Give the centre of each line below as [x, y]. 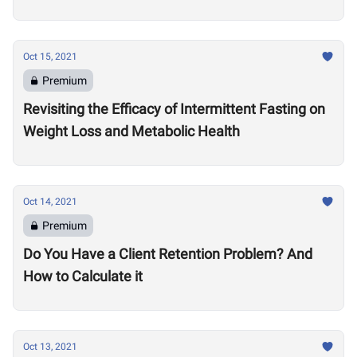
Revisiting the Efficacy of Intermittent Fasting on [174, 109]
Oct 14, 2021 [50, 202]
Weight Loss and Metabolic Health [131, 131]
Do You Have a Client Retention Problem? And [168, 254]
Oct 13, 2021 [50, 347]
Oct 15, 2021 [50, 57]
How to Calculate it [83, 276]
